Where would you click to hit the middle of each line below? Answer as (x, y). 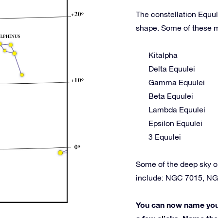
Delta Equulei (172, 69)
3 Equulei (165, 137)
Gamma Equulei (177, 82)
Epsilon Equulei (175, 123)
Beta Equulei (171, 96)
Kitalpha (163, 55)
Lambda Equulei (177, 109)
